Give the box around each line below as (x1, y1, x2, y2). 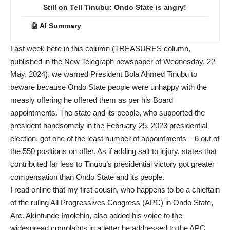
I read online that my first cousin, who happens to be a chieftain (10, 185, 220, 195)
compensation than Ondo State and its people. (10, 172, 164, 182)
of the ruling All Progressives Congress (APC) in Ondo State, (10, 198, 213, 207)
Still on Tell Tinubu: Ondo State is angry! (43, 3, 186, 12)
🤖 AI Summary (31, 22, 81, 30)
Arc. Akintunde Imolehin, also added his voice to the (10, 211, 182, 220)
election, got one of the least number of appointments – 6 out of (10, 134, 219, 143)
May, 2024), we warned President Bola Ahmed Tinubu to (10, 70, 197, 79)
